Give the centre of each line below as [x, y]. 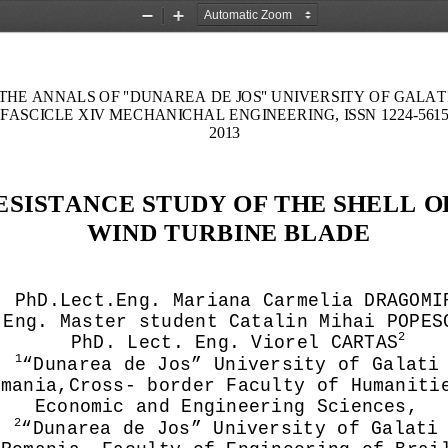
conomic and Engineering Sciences [226, 409]
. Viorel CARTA [307, 345]
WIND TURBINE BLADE [228, 235]
